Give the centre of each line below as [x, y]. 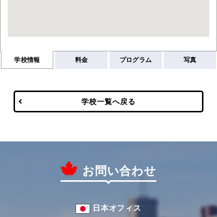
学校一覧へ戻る [108, 101]
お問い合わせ [119, 171]
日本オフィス [117, 208]
